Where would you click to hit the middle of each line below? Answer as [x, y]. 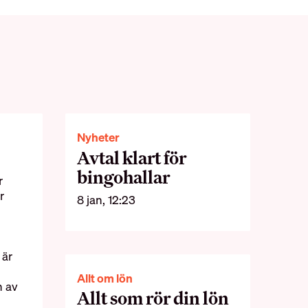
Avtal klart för [132, 157]
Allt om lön [105, 278]
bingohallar [124, 177]
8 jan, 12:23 [107, 200]
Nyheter [99, 137]
